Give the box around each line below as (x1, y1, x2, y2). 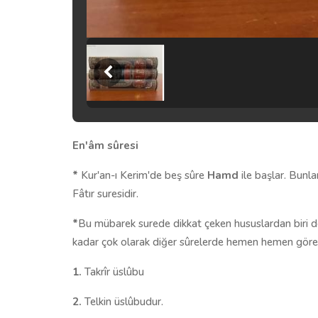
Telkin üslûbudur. (82, 294, 163, 309)
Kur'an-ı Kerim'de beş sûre (78, 168, 207, 182)
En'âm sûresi (72, 138, 138, 153)
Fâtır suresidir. (72, 186, 138, 201)
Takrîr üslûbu (82, 264, 144, 279)
